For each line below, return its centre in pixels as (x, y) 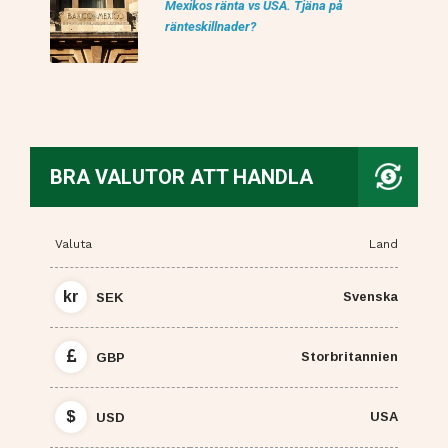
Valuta (73, 243)
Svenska (370, 296)
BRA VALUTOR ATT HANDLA (181, 176)
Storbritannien (349, 356)
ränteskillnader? (210, 26)
